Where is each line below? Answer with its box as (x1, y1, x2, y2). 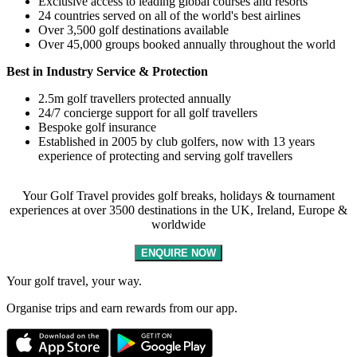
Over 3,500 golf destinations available (38, 22, 229, 37)
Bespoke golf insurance (38, 120, 156, 134)
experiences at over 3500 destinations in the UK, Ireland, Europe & (10, 202, 347, 217)
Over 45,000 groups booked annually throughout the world (38, 37, 335, 51)
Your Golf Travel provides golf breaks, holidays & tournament (22, 188, 335, 202)
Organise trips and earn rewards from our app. (6, 300, 237, 315)
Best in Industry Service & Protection (6, 64, 208, 78)
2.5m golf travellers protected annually (38, 91, 231, 105)
